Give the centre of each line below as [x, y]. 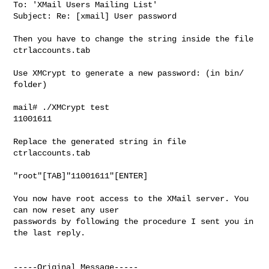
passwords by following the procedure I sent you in [134, 221]
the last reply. [50, 233]
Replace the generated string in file [100, 141]
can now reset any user [66, 210]
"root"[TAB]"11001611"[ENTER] [81, 176]
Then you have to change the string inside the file [134, 39]
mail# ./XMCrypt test [62, 107]
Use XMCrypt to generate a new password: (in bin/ [129, 73]
